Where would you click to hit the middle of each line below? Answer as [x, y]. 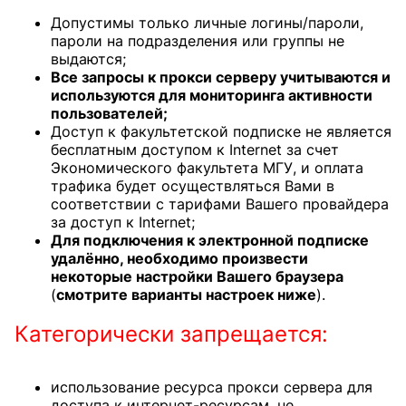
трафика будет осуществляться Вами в [193, 186]
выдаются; [88, 59]
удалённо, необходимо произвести [179, 258]
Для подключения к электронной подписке [210, 240]
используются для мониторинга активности [212, 95]
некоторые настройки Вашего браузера [197, 276]
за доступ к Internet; [123, 222]
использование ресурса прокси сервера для [212, 387]
